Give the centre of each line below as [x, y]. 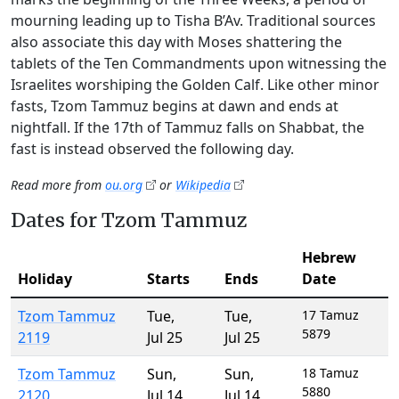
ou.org [124, 185]
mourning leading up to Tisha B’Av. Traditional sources [193, 20]
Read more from [58, 185]
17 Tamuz [330, 315]
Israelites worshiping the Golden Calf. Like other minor [195, 85]
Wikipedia [203, 185]
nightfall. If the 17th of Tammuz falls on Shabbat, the [187, 127]
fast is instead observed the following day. [152, 149]
